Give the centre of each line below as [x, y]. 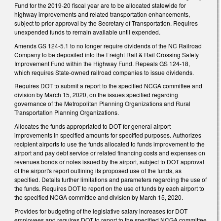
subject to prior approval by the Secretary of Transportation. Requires [106, 23]
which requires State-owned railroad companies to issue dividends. [104, 72]
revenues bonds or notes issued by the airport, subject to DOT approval [109, 162]
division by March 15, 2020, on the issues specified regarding [96, 95]
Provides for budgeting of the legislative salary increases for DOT [101, 211]
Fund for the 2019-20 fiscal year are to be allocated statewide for [100, 5]
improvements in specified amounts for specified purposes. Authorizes [108, 135]
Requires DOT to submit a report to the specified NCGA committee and [108, 86]
